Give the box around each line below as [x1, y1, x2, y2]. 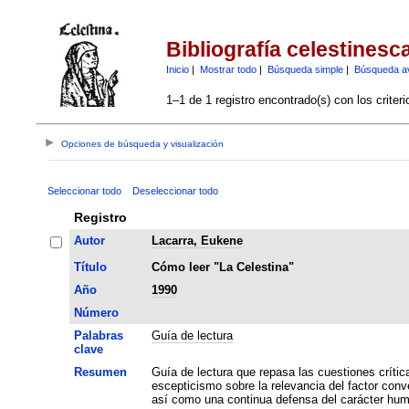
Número [73, 305, 119, 320]
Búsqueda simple [267, 63, 343, 75]
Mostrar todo [199, 63, 257, 75]
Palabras [73, 328, 123, 342]
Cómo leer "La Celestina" [151, 259, 294, 274]
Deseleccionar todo [131, 184, 218, 196]
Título [73, 259, 107, 274]
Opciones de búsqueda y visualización [61, 139, 225, 150]
